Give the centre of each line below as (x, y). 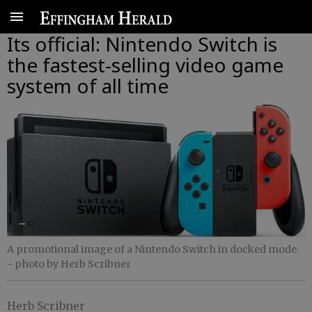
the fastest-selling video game (145, 65)
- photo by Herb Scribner (69, 264)
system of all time (88, 86)
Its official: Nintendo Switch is (142, 44)
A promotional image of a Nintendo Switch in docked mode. (153, 250)
